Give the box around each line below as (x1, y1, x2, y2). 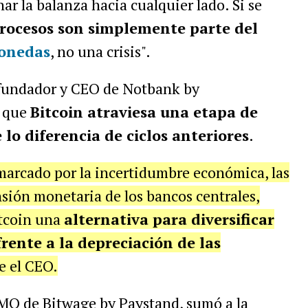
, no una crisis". (49, 41, 151, 61)
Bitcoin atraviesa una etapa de (30, 102, 258, 122)
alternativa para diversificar (63, 209, 274, 229)
